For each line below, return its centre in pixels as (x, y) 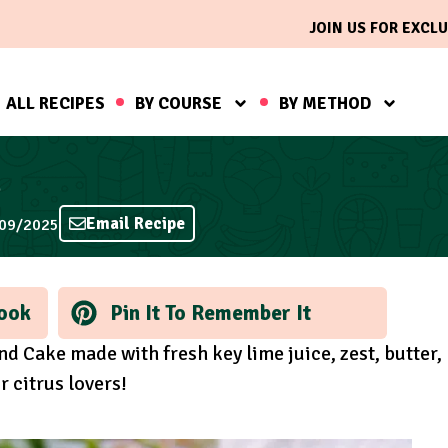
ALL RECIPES (55, 103)
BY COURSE (178, 103)
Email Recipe (135, 224)
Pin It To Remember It (210, 312)
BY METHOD (324, 103)
